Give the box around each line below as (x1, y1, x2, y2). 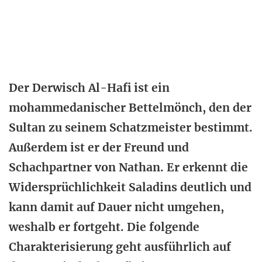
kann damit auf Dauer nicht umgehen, (9, 200, 224, 214)
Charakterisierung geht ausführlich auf (9, 240, 231, 254)
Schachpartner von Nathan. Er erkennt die (9, 160, 248, 174)
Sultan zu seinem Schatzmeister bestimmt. (9, 120, 253, 135)
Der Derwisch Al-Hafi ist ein (9, 81, 170, 95)
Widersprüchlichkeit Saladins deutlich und (9, 180, 251, 194)
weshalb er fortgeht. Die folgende (9, 220, 199, 234)
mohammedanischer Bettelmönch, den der (9, 101, 251, 115)
